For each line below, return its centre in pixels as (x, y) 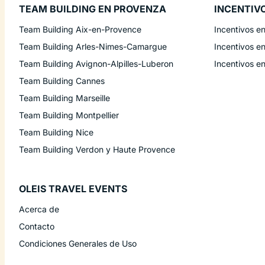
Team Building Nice (56, 132)
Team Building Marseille (64, 98)
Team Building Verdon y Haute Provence (97, 149)
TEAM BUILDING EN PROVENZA (93, 9)
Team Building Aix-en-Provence (80, 29)
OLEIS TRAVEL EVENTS (73, 188)
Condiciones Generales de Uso (78, 243)
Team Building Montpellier (69, 115)
